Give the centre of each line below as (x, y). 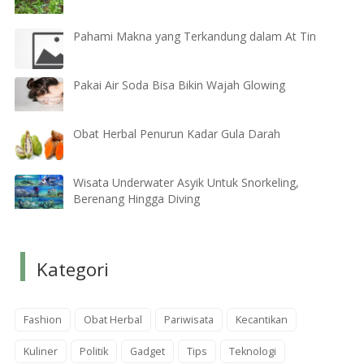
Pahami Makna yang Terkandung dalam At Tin (194, 37)
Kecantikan (261, 319)
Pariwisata (188, 319)
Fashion (42, 319)
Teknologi (252, 351)
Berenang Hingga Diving (136, 199)
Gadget (147, 351)
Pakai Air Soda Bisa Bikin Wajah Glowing (179, 85)
